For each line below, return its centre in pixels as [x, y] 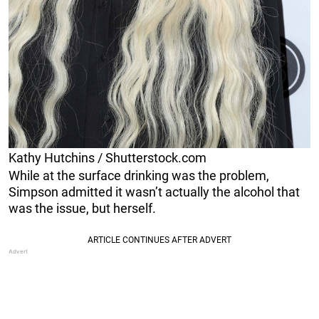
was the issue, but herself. [82, 208]
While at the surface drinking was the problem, [139, 175]
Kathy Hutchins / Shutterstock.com [108, 157]
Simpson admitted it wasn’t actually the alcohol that [154, 192]
